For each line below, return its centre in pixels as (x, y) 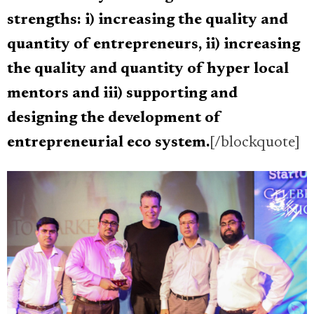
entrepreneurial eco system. (108, 143)
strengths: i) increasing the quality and (148, 21)
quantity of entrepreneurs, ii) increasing (153, 45)
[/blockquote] (255, 143)
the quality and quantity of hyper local (148, 70)
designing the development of (114, 119)
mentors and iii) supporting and (122, 94)
